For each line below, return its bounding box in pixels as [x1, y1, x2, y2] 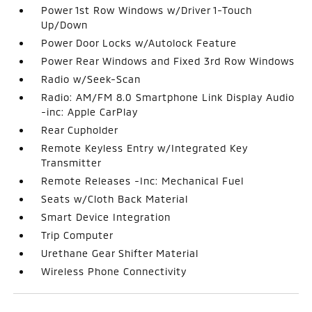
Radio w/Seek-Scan [41, 73, 141, 85]
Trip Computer [41, 229, 114, 241]
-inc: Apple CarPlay [41, 106, 139, 118]
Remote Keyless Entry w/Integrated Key [41, 142, 249, 154]
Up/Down [41, 19, 88, 31]
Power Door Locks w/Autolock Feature [41, 37, 237, 49]
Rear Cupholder [41, 124, 119, 136]
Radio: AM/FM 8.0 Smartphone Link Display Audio [41, 91, 295, 103]
